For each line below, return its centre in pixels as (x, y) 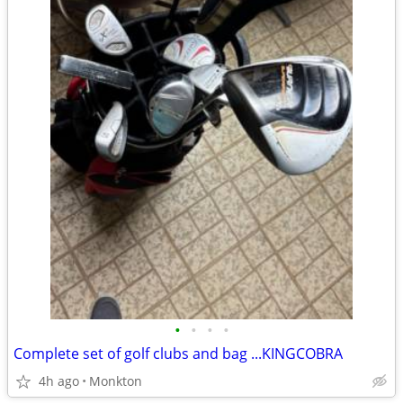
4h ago (59, 381)
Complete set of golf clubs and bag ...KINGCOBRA (178, 354)
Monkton (116, 381)
